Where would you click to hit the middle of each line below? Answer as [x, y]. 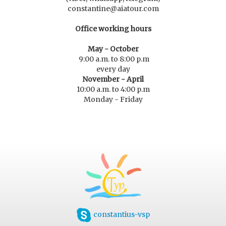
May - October [113, 49]
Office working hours [113, 29]
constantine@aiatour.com [113, 9]
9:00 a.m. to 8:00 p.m [113, 59]
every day [113, 69]
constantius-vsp [122, 214]
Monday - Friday [113, 100]
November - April [113, 79]
